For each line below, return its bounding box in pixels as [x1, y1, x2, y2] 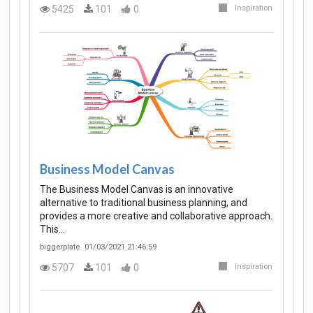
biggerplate [40, 242, 80, 252]
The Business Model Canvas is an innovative [40, 184, 233, 196]
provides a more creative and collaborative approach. [40, 210, 272, 222]
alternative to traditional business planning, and [40, 197, 247, 209]
